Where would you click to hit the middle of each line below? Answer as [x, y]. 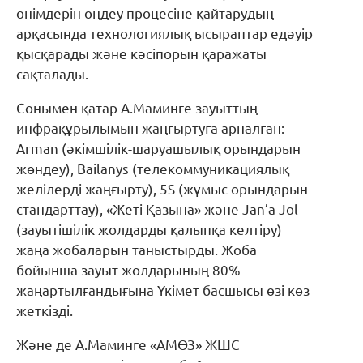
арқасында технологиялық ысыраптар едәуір [164, 33]
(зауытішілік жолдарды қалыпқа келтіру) [149, 229]
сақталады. [52, 74]
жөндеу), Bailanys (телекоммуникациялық [153, 169]
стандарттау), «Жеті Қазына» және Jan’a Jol [157, 209]
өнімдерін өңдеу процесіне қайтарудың [145, 13]
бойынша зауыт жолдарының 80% [128, 270]
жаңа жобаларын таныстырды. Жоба [137, 250]
